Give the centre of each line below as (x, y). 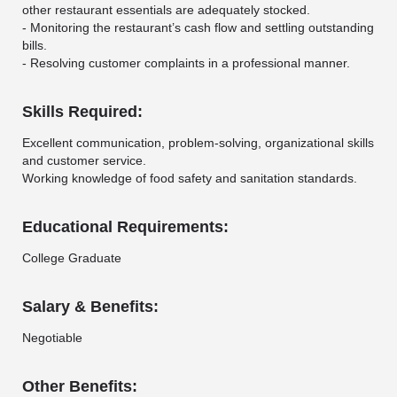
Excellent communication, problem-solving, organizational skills (198, 143)
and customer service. (84, 161)
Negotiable (52, 338)
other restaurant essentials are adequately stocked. (166, 10)
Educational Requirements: (125, 227)
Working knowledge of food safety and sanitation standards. (190, 179)
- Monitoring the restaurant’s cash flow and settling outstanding (198, 28)
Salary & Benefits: (90, 307)
